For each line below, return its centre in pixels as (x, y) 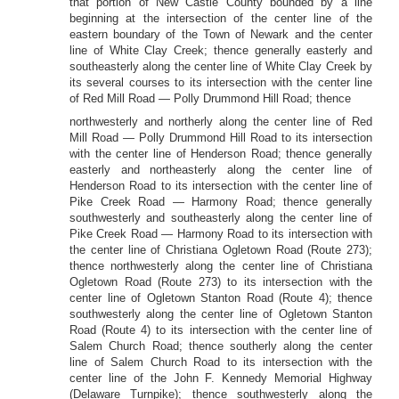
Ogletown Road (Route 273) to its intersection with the (221, 282)
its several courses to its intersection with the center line (221, 82)
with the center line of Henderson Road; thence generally (221, 154)
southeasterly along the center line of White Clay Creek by (221, 66)
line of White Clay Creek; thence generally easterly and (221, 50)
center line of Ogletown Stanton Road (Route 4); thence (221, 298)
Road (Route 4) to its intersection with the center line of (221, 330)
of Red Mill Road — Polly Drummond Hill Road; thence (210, 98)
